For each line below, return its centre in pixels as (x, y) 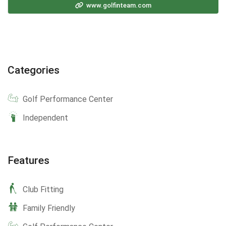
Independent (45, 118)
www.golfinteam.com (118, 6)
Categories (34, 70)
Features (29, 161)
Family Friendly (49, 208)
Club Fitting (43, 190)
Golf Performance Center (68, 99)
